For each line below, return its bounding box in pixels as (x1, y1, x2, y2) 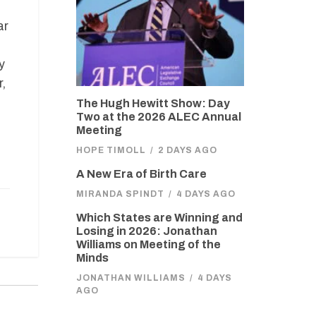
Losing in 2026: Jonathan (75, 224, 217, 237)
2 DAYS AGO (157, 145, 217, 155)
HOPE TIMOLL (75, 145, 146, 155)
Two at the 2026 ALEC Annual (75, 110, 241, 123)
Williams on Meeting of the (75, 238, 221, 250)
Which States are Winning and (75, 211, 243, 224)
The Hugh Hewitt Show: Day (75, 97, 230, 109)
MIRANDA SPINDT (75, 188, 164, 199)
